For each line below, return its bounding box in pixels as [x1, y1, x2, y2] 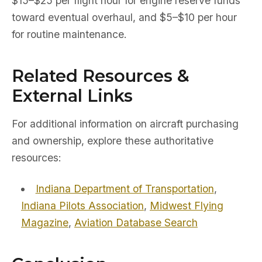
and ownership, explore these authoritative [12, 135, 213, 147]
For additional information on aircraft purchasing [12, 118, 239, 130]
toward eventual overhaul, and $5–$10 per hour [12, 11, 237, 23]
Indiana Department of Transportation [35, 182, 214, 195]
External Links [12, 85, 133, 106]
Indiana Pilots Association [21, 199, 144, 212]
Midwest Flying [150, 199, 223, 212]
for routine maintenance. [12, 28, 127, 40]
